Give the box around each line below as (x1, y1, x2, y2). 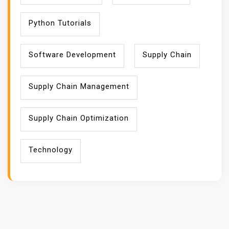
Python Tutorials (29, 18, 91, 28)
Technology (29, 145, 73, 154)
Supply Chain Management (29, 82, 129, 91)
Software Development (29, 50, 116, 59)
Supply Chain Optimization (29, 113, 129, 123)
